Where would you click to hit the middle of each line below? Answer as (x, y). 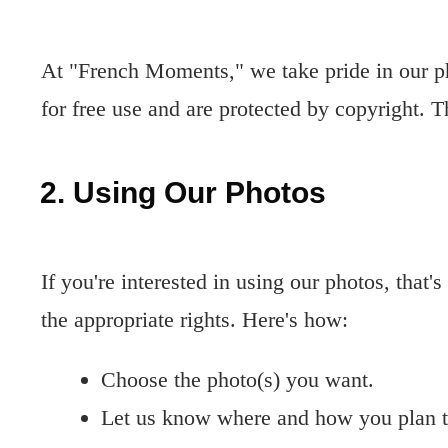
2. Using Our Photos (183, 193)
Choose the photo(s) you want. (237, 380)
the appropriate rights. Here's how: (194, 320)
